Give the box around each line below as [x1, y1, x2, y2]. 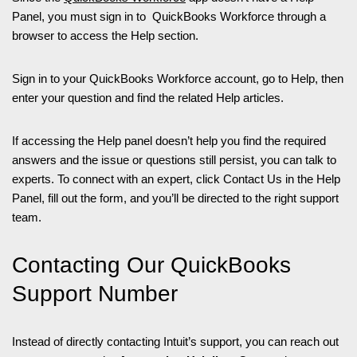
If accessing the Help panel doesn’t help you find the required [12, 134, 326, 147]
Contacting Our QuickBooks [12, 253, 291, 277]
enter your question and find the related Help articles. [12, 91, 284, 104]
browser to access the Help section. [12, 29, 198, 42]
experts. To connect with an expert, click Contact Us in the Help [12, 172, 340, 186]
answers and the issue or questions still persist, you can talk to [12, 153, 336, 167]
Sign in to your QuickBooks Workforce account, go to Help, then [12, 72, 343, 85]
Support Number [12, 281, 184, 306]
